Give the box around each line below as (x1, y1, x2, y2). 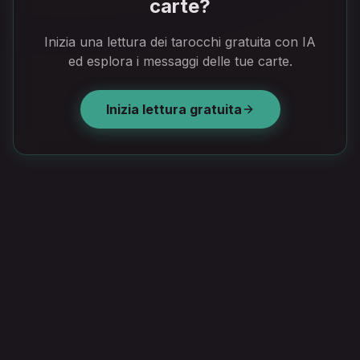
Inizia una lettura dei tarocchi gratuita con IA (44, 34, 316, 50)
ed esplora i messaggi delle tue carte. (67, 53, 292, 69)
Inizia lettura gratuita (105, 101, 242, 117)
